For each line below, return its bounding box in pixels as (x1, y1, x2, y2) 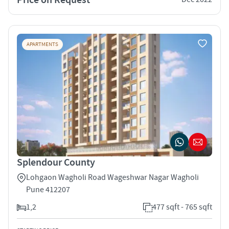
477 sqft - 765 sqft (152, 201, 212, 212)
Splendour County (17, 155, 95, 169)
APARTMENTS (27, 40, 58, 48)
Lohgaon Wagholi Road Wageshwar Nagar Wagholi (26, 172, 199, 182)
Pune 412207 (26, 184, 70, 195)
